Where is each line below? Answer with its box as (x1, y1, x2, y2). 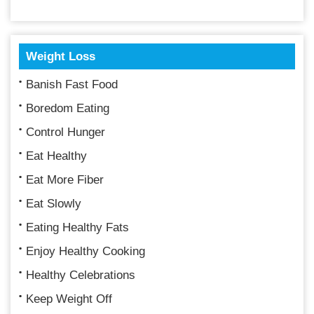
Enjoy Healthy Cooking (26, 244, 145, 258)
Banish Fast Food (26, 77, 118, 91)
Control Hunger (26, 125, 105, 139)
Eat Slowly (26, 196, 81, 210)
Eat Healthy (26, 149, 87, 163)
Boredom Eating (26, 101, 109, 115)
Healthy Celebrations (26, 268, 135, 282)
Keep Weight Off (26, 292, 112, 306)
